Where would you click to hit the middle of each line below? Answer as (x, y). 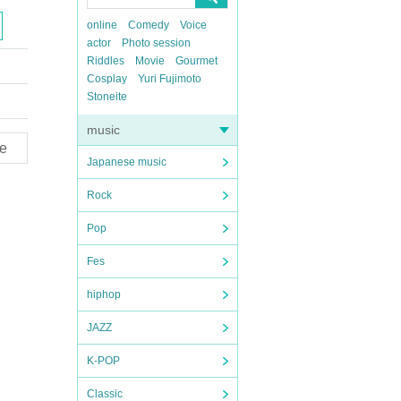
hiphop (104, 294)
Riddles (106, 61)
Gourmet (196, 61)
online (102, 25)
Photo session (156, 43)
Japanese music (127, 162)
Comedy (149, 25)
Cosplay (107, 79)
